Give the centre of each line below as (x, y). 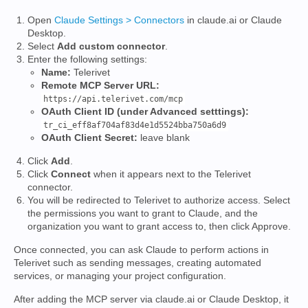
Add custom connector (111, 46)
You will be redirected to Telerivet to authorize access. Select (159, 200)
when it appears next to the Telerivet (171, 174)
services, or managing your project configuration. (120, 276)
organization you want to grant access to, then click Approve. (159, 226)
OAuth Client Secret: (89, 137)
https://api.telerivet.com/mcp (113, 99)
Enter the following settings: (87, 59)
